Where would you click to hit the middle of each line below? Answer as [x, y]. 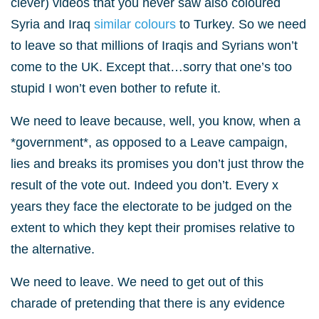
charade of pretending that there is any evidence [148, 303]
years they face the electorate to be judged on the [151, 206]
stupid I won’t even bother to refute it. [116, 88]
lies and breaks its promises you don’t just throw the [157, 164]
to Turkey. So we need [243, 24]
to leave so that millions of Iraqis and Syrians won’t [154, 46]
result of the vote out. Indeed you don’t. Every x [145, 185]
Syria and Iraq [52, 24]
